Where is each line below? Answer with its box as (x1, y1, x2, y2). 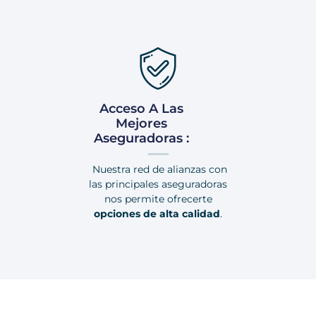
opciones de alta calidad (94, 207, 220, 220)
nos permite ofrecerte (104, 193, 212, 205)
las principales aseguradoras (89, 178, 227, 190)
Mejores (116, 116, 168, 131)
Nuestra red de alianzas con (89, 163, 227, 176)
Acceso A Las (99, 101, 184, 116)
